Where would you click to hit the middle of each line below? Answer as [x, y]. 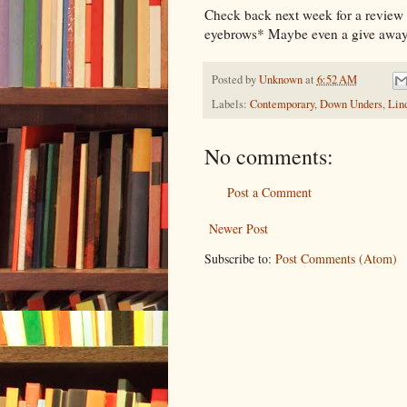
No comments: [268, 157]
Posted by [235, 79]
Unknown [280, 79]
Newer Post [238, 229]
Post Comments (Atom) [336, 259]
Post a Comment [269, 193]
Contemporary [282, 104]
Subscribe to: [239, 259]
